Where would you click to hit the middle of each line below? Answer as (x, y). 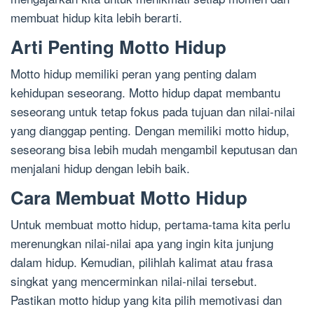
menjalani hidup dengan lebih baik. (100, 168)
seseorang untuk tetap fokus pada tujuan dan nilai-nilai (153, 111)
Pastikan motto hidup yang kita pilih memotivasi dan (146, 299)
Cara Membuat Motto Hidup (129, 197)
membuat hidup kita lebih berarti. (96, 17)
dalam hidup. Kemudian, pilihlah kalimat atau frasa (142, 261)
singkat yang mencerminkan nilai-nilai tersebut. (134, 280)
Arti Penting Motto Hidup (118, 46)
